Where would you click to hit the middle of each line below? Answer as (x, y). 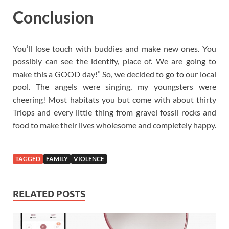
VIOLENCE (89, 159)
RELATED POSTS (49, 194)
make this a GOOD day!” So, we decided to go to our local (114, 74)
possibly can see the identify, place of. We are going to (114, 61)
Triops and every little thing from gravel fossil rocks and (114, 112)
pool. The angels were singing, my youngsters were (114, 87)
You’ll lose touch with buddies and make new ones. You (114, 49)
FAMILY (57, 159)
